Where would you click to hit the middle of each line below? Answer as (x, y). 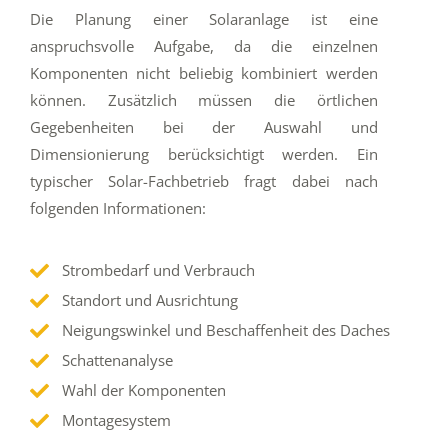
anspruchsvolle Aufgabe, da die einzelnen (204, 45)
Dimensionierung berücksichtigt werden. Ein (204, 153)
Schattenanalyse (117, 359)
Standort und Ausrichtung (149, 299)
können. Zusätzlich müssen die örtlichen (204, 99)
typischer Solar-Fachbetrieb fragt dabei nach (204, 180)
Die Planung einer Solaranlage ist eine (204, 18)
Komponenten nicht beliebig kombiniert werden (204, 72)
